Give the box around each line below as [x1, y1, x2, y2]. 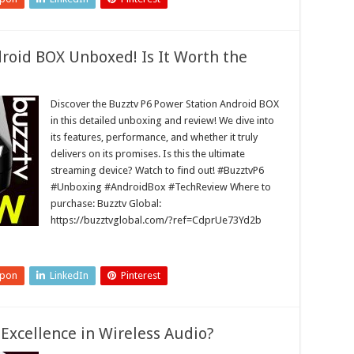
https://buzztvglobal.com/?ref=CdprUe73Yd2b [51, 214, 262, 226]
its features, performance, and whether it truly [51, 131, 258, 143]
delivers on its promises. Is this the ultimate [51, 148, 245, 160]
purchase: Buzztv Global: [51, 198, 161, 209]
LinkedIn [50, 269, 88, 281]
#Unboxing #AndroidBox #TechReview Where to [51, 181, 271, 193]
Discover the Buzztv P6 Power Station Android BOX [51, 98, 279, 110]
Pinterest [121, 269, 160, 281]
